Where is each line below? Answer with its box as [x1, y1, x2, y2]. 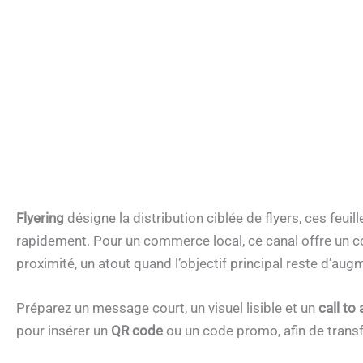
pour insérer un [16, 322, 111, 340]
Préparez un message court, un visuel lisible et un [16, 300, 318, 317]
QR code [111, 322, 163, 340]
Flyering [16, 210, 64, 227]
